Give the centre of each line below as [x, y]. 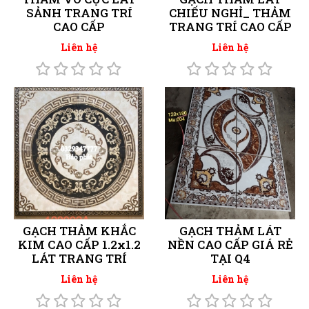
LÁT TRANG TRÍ [79, 258]
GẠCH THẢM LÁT [230, 230]
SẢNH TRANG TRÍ [79, 12]
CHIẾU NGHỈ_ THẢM [230, 12]
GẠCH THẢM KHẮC [79, 230]
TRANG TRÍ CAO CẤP [230, 26]
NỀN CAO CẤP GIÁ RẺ [230, 244]
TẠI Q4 [230, 258]
